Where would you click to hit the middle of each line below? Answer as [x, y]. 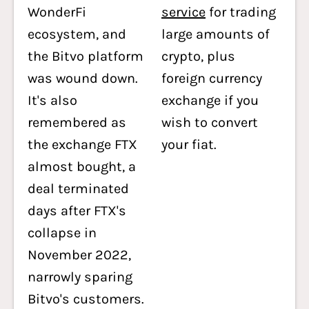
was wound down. [83, 78]
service [183, 12]
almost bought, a [82, 167]
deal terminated [78, 189]
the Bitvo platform [86, 56]
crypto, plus [198, 56]
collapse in [62, 233]
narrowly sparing [80, 277]
